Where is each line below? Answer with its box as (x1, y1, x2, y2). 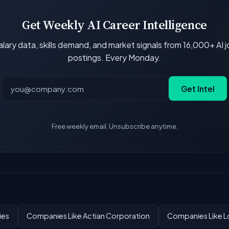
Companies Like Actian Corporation (27, 211, 150, 221)
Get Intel (181, 83, 215, 94)
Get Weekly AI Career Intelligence (22, 16, 207, 33)
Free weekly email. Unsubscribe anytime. (51, 122, 178, 131)
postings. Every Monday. (68, 52, 161, 63)
